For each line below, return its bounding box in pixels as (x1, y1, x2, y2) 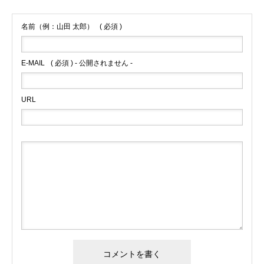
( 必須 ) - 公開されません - (51, 59, 133, 68)
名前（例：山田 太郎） (21, 22, 94, 31)
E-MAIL (21, 59, 45, 68)
